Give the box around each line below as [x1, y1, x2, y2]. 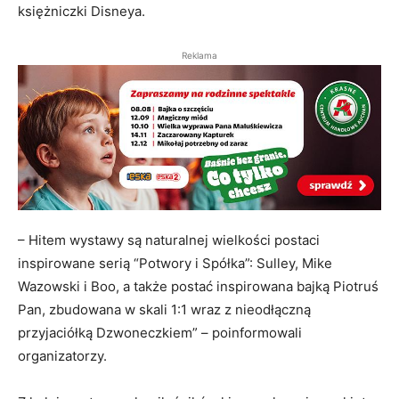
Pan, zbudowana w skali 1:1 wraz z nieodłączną [18, 301, 311, 319]
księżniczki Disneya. [18, 3, 145, 20]
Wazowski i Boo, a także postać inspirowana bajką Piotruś [18, 278, 379, 296]
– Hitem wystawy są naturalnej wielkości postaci [18, 232, 320, 249]
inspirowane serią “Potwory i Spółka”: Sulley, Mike [18, 255, 332, 273]
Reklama [182, 50, 217, 61]
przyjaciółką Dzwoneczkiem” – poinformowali [18, 324, 302, 342]
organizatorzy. [18, 347, 107, 365]
